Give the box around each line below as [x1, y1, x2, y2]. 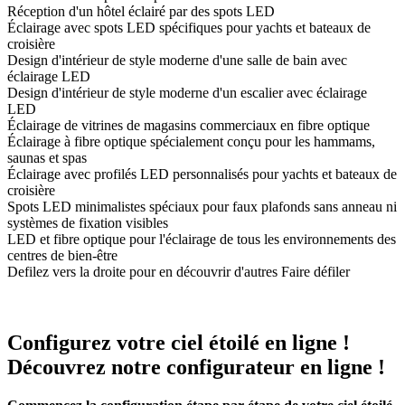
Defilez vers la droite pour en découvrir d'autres [7, 264, 278, 280]
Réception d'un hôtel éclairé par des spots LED [7, 4, 275, 20]
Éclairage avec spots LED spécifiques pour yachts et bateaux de [7, 20, 371, 36]
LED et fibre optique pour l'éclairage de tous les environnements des [7, 231, 396, 248]
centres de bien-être [7, 248, 118, 264]
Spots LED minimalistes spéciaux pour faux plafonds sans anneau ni [7, 199, 397, 215]
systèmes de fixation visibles [7, 215, 168, 231]
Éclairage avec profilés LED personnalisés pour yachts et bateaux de [7, 166, 397, 183]
